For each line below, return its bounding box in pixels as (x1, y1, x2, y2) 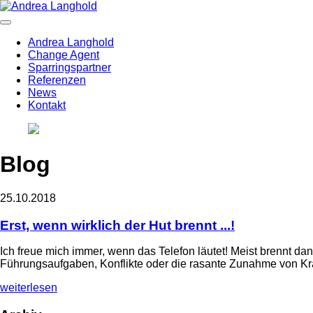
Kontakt (28, 99, 66, 111)
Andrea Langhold (28, 36, 114, 48)
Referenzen (28, 74, 86, 86)
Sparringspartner (28, 61, 111, 73)
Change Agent (28, 49, 99, 61)
